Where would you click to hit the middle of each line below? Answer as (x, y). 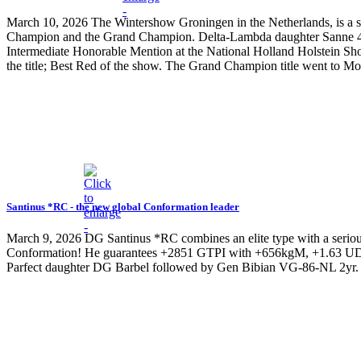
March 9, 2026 (44, 239)
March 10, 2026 (47, 23)
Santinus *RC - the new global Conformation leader (123, 207)
